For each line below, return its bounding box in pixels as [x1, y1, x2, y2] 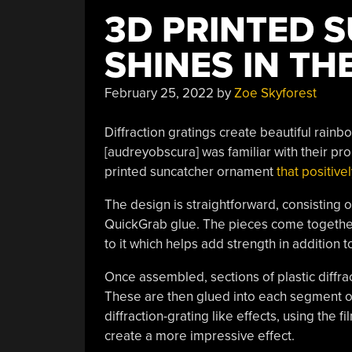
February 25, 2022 [104, 84, 214, 101]
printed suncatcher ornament [104, 163, 277, 180]
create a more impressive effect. [104, 328, 295, 344]
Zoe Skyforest [233, 84, 317, 101]
